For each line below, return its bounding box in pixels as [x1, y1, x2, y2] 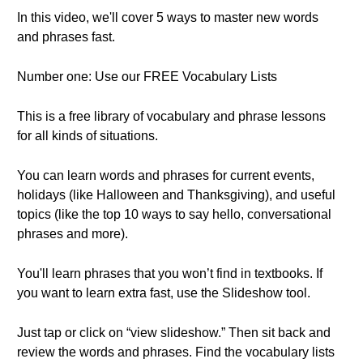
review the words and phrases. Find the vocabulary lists [17, 345, 335, 359]
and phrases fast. [17, 30, 115, 44]
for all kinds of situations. [17, 129, 158, 143]
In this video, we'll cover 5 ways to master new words [17, 11, 318, 24]
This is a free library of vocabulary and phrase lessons [17, 109, 326, 123]
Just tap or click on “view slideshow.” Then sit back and [17, 326, 331, 340]
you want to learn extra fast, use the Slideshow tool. [17, 286, 310, 300]
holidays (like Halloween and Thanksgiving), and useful [17, 188, 335, 202]
